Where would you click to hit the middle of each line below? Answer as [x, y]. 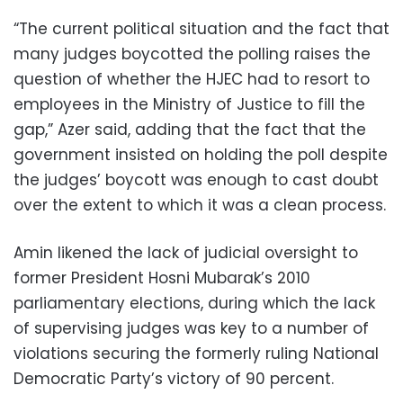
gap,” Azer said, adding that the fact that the [190, 130]
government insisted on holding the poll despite [201, 155]
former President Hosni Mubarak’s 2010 [162, 278]
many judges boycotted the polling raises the [192, 54]
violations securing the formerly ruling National [196, 354]
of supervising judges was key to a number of [191, 329]
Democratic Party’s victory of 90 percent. [174, 379]
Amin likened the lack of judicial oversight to [186, 253]
